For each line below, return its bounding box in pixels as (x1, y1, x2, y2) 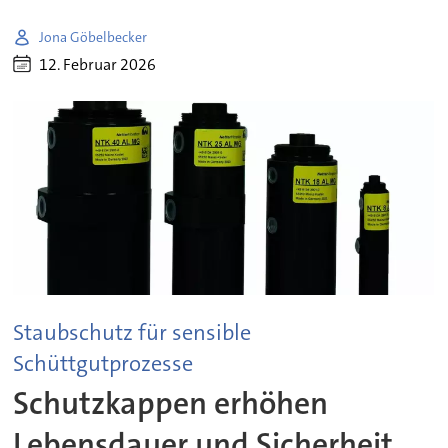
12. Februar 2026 (39, 53, 157, 75)
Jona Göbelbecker (39, 27, 148, 46)
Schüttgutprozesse (13, 348, 194, 378)
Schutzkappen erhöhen (13, 383, 329, 424)
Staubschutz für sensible (13, 317, 252, 347)
